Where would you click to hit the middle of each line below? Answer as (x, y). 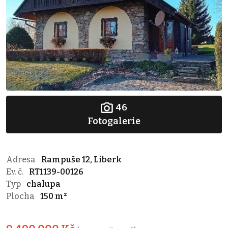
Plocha (21, 196)
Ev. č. (16, 172)
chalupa (44, 184)
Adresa (22, 159)
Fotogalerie (114, 121)
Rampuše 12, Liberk (81, 159)
